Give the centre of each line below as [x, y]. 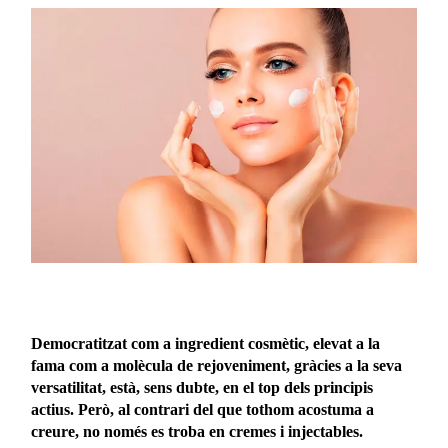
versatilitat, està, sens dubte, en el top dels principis [202, 388]
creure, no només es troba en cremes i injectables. [197, 432]
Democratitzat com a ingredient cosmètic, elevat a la [206, 344]
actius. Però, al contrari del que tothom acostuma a [203, 410]
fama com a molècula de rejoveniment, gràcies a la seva [217, 366]
